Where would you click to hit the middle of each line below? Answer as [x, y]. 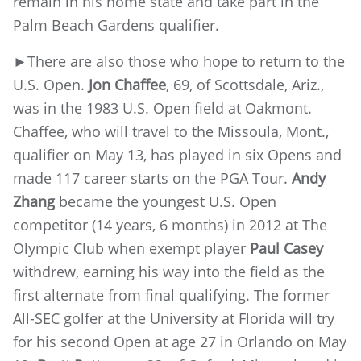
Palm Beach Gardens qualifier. [116, 25]
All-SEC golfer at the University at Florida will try [174, 318]
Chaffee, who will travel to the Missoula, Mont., [171, 131]
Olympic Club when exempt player [131, 248]
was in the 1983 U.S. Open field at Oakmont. [162, 108]
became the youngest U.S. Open [166, 201]
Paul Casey [286, 248]
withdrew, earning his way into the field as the [169, 272]
